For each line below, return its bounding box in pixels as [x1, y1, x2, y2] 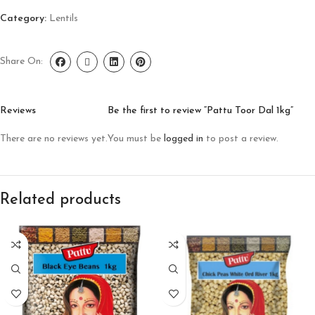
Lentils [49, 13, 78, 24]
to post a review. [203, 134, 278, 144]
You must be [108, 134, 164, 144]
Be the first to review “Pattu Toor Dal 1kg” [108, 105, 293, 116]
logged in [164, 134, 203, 144]
